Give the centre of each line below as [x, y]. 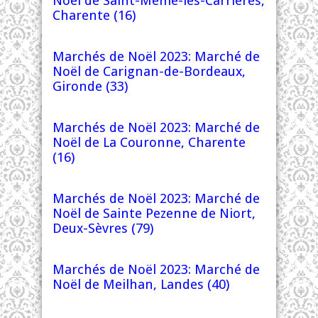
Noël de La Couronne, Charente [149, 142]
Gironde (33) [90, 86]
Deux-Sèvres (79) [103, 228]
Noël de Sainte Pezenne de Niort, [154, 213]
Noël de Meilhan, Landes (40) [141, 284]
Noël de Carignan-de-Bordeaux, [149, 71]
